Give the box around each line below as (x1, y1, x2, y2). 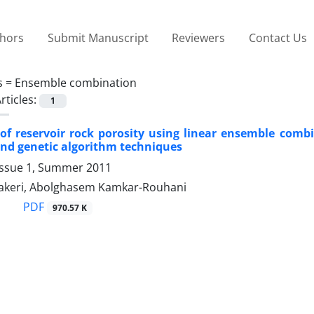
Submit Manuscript (47, 29, 149, 46)
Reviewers (172, 29, 226, 46)
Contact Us (248, 29, 307, 46)
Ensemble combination (15, 74, 137, 90)
